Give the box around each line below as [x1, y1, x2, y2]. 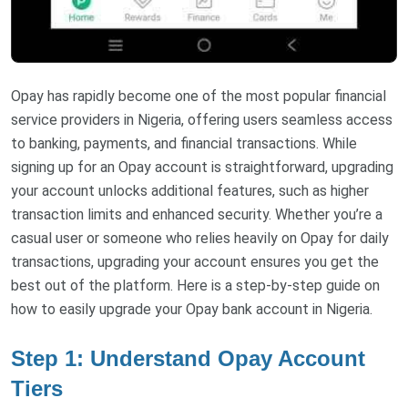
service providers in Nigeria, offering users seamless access [11, 110, 393, 128]
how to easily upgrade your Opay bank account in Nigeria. [11, 300, 372, 318]
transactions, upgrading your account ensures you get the [11, 252, 379, 270]
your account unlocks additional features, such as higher [11, 181, 369, 199]
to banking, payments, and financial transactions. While [11, 134, 357, 152]
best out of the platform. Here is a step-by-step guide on [11, 276, 380, 294]
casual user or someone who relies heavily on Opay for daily [11, 229, 389, 247]
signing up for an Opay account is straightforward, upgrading [11, 158, 393, 176]
